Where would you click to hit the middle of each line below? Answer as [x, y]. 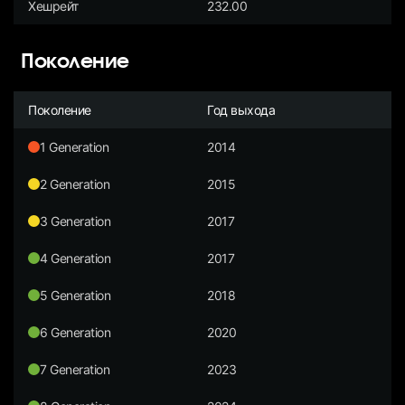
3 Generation [75, 221]
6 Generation [75, 332]
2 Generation [75, 184]
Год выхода [241, 109]
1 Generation [75, 146]
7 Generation [75, 369]
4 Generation [75, 258]
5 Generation [75, 295]
